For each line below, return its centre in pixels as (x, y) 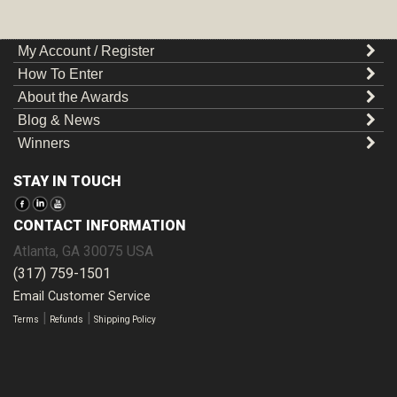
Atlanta (35, 252)
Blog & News (59, 121)
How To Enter (60, 74)
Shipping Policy (125, 320)
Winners (44, 144)
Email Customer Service (82, 296)
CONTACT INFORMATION (100, 226)
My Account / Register (86, 51)
